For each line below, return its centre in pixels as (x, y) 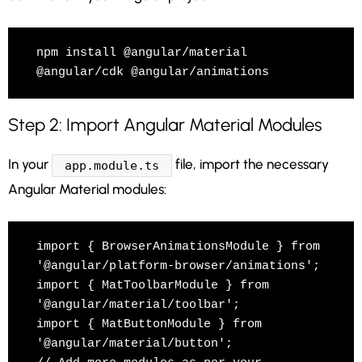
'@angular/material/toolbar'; (138, 305)
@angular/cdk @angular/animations (153, 72)
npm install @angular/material (142, 53)
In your (30, 164)
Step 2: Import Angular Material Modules (165, 124)
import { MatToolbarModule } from (153, 285)
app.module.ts (112, 165)
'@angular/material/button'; (135, 343)
